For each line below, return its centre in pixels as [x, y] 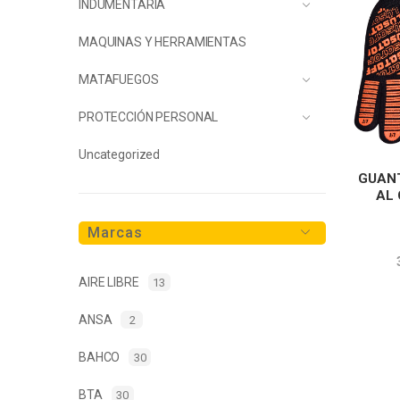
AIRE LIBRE [109, 282]
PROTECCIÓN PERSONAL [149, 117]
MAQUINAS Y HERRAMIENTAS [162, 42]
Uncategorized [120, 154]
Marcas [115, 232]
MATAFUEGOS [119, 79]
